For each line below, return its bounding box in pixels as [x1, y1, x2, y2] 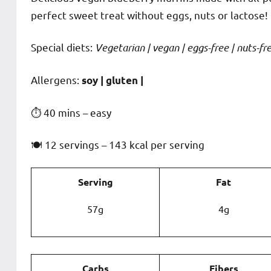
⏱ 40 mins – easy [31, 105, 111, 119]
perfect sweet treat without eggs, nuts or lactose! [31, 8, 268, 21]
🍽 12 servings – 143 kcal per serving [31, 137, 204, 151]
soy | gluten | [82, 73, 143, 87]
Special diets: [31, 40, 95, 53]
